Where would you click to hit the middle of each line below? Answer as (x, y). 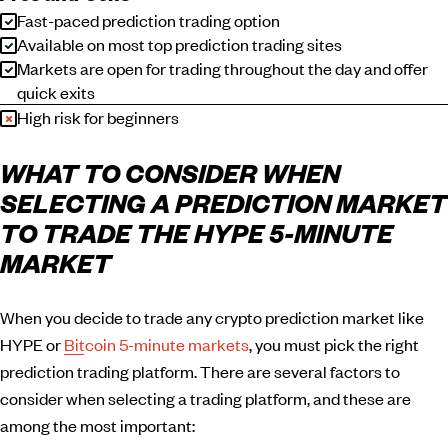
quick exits (56, 91)
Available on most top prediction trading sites (179, 43)
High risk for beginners (98, 116)
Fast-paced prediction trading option (148, 19)
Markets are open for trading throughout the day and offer (222, 67)
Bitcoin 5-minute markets (156, 343)
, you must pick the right (334, 343)
